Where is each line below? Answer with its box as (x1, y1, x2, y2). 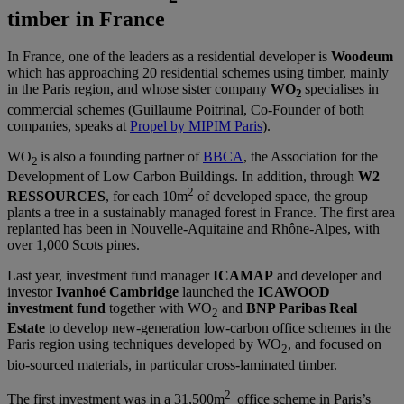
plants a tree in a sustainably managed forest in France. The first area (7, 205, 395, 221)
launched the (179, 284, 258, 300)
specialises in (305, 81, 379, 97)
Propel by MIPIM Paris (130, 117, 262, 133)
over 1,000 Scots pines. (7, 237, 140, 253)
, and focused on (288, 336, 381, 353)
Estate (7, 320, 45, 336)
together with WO (106, 300, 212, 317)
